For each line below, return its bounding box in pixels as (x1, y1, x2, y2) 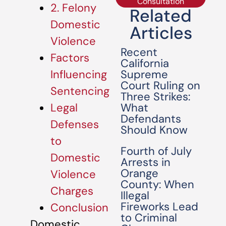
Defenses (50, 117, 99, 132)
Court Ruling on (121, 78, 201, 93)
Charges (50, 184, 93, 199)
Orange (121, 166, 159, 181)
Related (130, 5, 192, 27)
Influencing (50, 67, 107, 82)
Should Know (121, 123, 188, 137)
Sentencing (50, 84, 109, 99)
